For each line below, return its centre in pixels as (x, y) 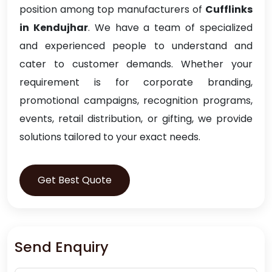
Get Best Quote (75, 180)
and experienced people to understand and (136, 46)
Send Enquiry (62, 247)
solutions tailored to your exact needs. (110, 137)
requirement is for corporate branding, (136, 83)
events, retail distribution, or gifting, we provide (136, 119)
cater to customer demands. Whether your (136, 64)
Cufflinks (229, 10)
